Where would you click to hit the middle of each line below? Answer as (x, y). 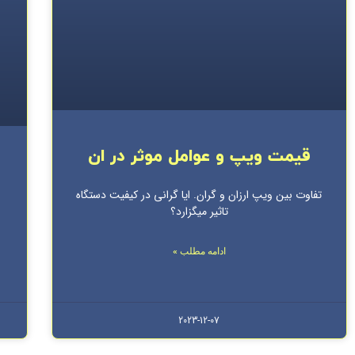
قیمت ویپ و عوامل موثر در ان (199, 157)
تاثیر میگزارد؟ (199, 211)
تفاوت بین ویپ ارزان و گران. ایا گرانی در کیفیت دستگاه (199, 195)
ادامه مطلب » (199, 251)
